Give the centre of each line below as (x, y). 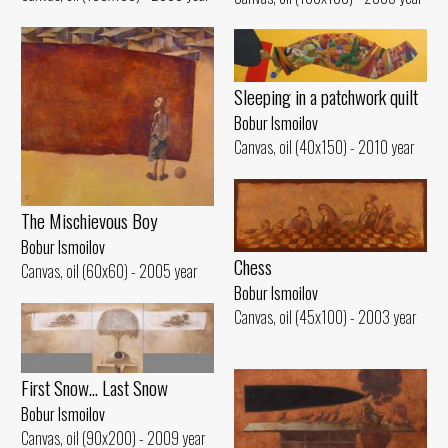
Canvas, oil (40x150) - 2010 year (324, 146)
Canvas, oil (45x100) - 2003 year (325, 316)
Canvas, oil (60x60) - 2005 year (109, 270)
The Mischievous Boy (89, 220)
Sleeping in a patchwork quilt (326, 96)
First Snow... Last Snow (94, 387)
